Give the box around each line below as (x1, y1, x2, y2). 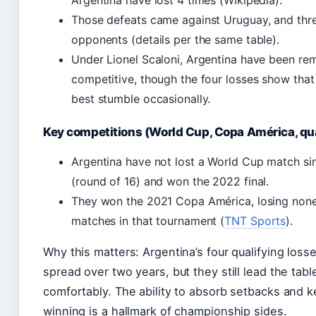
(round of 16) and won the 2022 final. (71, 174, 269, 188)
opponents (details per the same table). (71, 32, 280, 47)
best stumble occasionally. (71, 92, 211, 106)
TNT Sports (224, 214, 286, 228)
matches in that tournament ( (71, 214, 225, 228)
